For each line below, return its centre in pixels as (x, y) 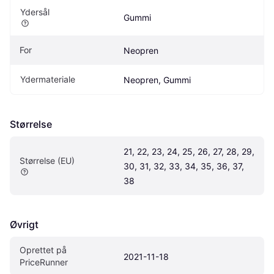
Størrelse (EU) (47, 160)
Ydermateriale (48, 79)
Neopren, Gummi (157, 80)
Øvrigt (24, 224)
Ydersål (35, 12)
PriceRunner (44, 262)
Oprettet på (43, 250)
